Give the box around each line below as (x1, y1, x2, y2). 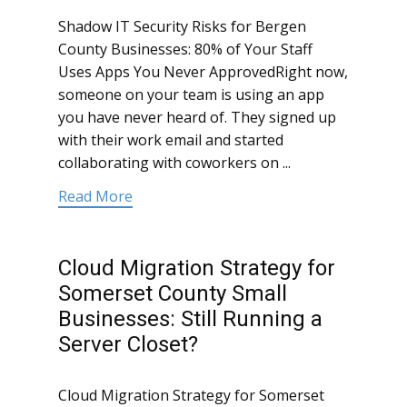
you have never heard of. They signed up (58, 107, 336, 128)
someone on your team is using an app (58, 84, 324, 105)
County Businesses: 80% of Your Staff (58, 39, 313, 60)
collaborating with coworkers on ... (58, 153, 291, 174)
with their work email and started (58, 130, 283, 151)
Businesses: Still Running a (58, 306, 323, 333)
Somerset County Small (58, 281, 287, 307)
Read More (58, 186, 133, 207)
